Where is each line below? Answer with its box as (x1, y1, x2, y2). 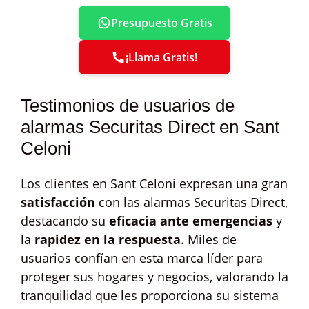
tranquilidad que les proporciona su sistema (21, 287, 279, 303)
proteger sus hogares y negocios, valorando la (21, 268, 288, 285)
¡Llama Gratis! (126, 50, 197, 65)
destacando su (21, 212, 109, 229)
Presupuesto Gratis (110, 15, 212, 30)
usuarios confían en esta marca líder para (21, 250, 263, 266)
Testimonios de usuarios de (21, 95, 235, 116)
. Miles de (181, 231, 237, 248)
